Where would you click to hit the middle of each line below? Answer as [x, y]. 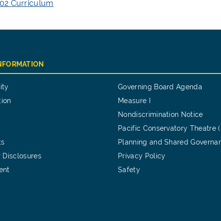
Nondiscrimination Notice [161, 114]
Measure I [134, 101]
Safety [129, 170]
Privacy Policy [142, 156]
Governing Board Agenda [160, 87]
